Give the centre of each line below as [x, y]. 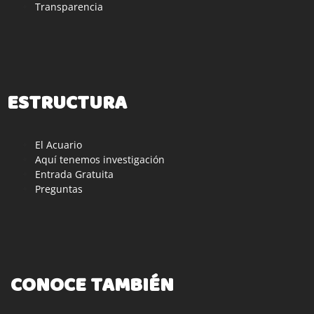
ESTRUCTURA [67, 104]
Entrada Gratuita [74, 175]
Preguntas [59, 189]
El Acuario [59, 145]
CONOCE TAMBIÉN [92, 286]
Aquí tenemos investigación [100, 160]
